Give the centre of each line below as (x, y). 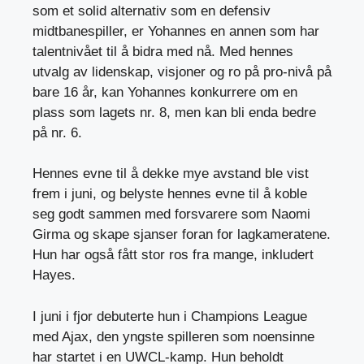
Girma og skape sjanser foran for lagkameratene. (182, 235)
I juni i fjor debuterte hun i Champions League (170, 316)
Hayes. (54, 275)
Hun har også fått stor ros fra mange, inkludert (173, 255)
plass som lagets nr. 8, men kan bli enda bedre (174, 112)
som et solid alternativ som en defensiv (152, 11)
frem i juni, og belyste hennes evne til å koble (170, 194)
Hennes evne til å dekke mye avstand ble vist (171, 174)
